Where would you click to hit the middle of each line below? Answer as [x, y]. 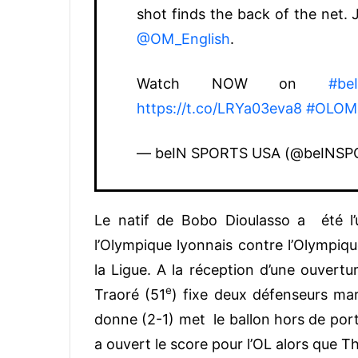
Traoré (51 [130, 294]
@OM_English [183, 38]
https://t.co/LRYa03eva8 [219, 108]
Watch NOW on [233, 83]
